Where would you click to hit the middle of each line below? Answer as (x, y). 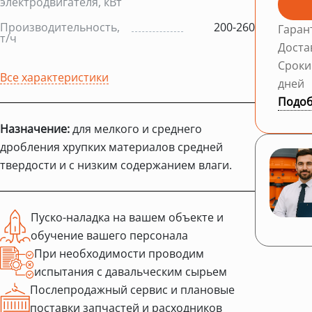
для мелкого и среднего (136, 128)
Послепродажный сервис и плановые (132, 289)
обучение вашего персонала (109, 235)
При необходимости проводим (119, 253)
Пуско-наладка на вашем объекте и (127, 217)
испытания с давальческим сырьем (131, 271)
